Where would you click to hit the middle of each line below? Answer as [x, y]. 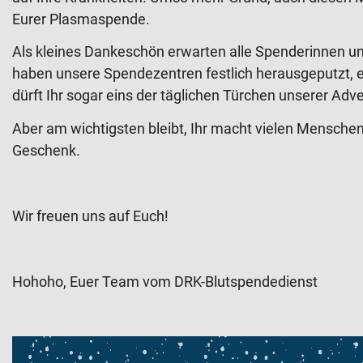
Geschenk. [46, 150]
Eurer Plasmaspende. [81, 19]
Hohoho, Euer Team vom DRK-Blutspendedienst [165, 281]
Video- [32, 346]
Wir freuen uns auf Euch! [90, 216]
